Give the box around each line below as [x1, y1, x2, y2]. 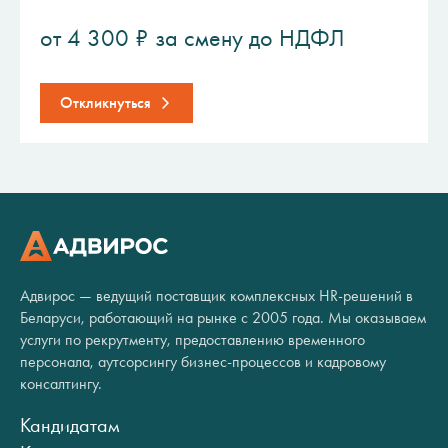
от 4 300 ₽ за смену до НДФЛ [40, 24, 345, 52]
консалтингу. [20, 374, 102, 393]
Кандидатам [20, 413, 120, 437]
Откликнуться [60, 93, 151, 112]
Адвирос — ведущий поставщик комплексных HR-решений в [20, 286, 413, 305]
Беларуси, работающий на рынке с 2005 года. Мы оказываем [20, 308, 426, 327]
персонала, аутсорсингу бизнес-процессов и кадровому [20, 352, 386, 371]
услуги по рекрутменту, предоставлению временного [20, 330, 365, 349]
